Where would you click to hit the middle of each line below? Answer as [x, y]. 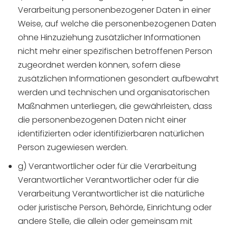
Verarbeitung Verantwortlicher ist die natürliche [111, 194]
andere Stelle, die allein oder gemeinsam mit [105, 221]
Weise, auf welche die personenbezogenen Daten [117, 24]
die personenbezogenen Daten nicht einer [102, 120]
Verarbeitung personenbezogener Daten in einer [114, 10]
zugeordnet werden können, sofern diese [99, 65]
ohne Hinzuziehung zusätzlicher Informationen [109, 37]
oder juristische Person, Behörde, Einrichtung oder [115, 207]
